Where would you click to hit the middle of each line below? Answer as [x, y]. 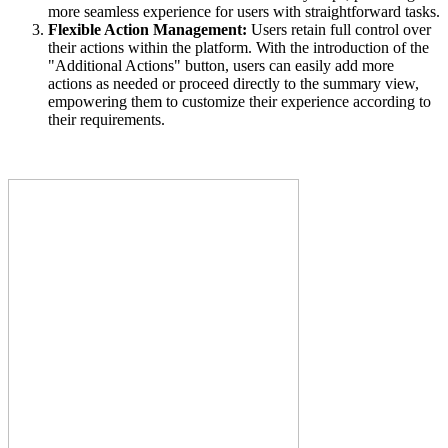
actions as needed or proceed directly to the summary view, [233, 84]
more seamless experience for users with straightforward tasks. [244, 12]
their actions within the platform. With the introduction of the [238, 48]
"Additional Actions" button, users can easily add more [221, 66]
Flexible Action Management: [147, 30]
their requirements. [106, 120]
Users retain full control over [339, 30]
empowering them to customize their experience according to [239, 102]
